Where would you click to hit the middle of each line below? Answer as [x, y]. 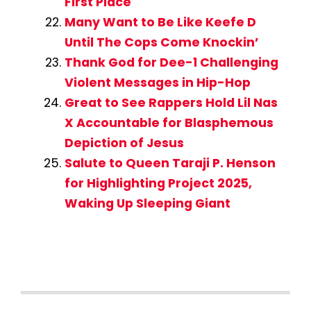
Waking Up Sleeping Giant [147, 204]
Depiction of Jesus [124, 143]
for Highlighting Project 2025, [158, 184]
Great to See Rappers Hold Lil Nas [171, 103]
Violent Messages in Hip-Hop [157, 83]
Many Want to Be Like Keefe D [160, 23]
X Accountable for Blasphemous [169, 123]
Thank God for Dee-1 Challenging [171, 63]
